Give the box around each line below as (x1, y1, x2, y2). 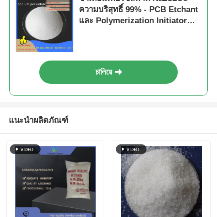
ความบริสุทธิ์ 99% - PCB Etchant (79, 5, 199, 15)
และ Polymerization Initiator (79, 16, 187, 26)
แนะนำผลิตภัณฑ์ (8, 116, 68, 125)
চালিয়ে (95, 67, 112, 77)
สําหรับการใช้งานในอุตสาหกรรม (79, 27, 193, 37)
